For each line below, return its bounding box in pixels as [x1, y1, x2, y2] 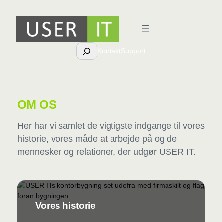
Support [121, 47, 146, 55]
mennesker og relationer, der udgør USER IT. [17, 147, 196, 157]
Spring [3, 4, 24, 12]
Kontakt [97, 47, 121, 55]
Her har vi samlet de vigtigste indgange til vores [17, 121, 205, 131]
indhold [3, 25, 26, 33]
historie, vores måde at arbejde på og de [17, 134, 177, 144]
